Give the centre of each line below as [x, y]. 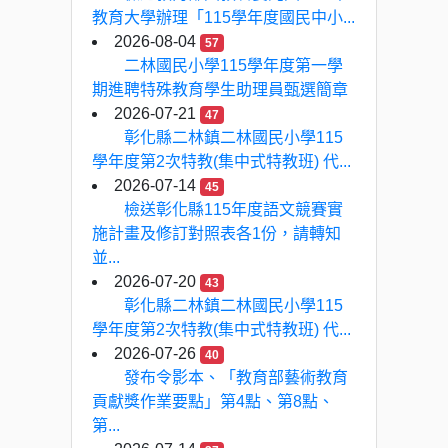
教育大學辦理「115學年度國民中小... [223, 17]
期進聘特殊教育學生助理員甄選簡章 [220, 89]
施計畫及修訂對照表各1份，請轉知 [216, 233]
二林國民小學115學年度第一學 [233, 65]
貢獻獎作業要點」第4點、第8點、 [213, 401]
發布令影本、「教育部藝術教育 [236, 377]
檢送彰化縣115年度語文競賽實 [233, 209]
